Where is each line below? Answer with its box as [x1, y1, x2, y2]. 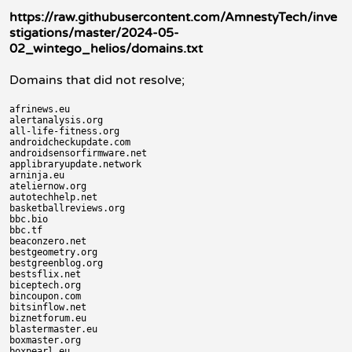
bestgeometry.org [9, 247, 97, 258]
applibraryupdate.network [9, 159, 141, 170]
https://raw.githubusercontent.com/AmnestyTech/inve [9, 9, 337, 25]
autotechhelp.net [9, 192, 97, 203]
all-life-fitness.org [9, 126, 119, 137]
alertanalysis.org [9, 115, 103, 126]
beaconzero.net [9, 236, 86, 247]
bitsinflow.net [9, 302, 86, 313]
